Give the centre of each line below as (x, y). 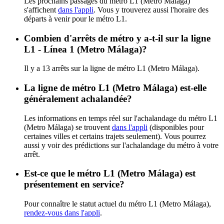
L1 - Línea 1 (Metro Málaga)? (85, 49)
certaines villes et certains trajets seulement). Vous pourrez (115, 136)
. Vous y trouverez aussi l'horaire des (151, 9)
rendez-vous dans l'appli (62, 213)
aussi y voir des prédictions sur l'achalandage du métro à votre (121, 145)
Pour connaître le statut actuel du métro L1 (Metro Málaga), (117, 204)
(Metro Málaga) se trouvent (68, 127)
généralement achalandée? (78, 99)
